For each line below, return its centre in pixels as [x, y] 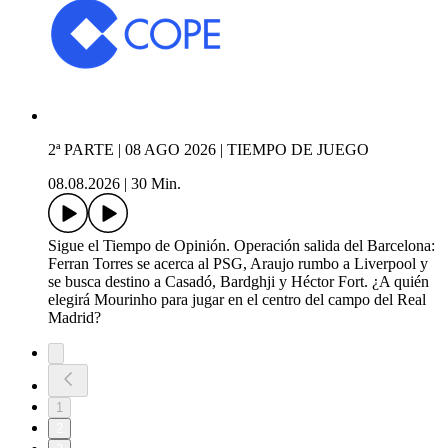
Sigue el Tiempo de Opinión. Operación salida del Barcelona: [241, 246]
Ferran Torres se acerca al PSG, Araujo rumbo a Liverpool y [238, 264]
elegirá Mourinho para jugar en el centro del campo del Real [237, 300]
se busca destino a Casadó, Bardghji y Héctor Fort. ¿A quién [238, 282]
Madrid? [74, 318]
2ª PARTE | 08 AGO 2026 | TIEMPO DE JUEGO [208, 150]
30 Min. [156, 184]
